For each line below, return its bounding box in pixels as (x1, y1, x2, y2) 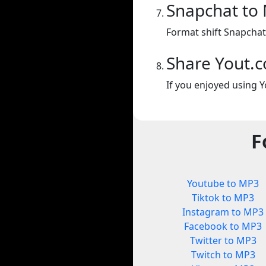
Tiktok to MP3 (192, 191, 255, 205)
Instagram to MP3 (182, 205, 264, 219)
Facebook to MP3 (184, 220, 262, 233)
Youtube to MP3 (187, 177, 259, 191)
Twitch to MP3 (191, 248, 255, 262)
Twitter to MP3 (189, 234, 256, 248)
